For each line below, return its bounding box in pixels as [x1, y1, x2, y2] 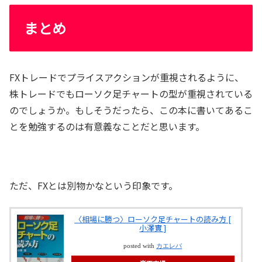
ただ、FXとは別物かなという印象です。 [9, 178, 178, 193]
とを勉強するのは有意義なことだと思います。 [9, 119, 205, 134]
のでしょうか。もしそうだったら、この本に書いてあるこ [9, 103, 253, 118]
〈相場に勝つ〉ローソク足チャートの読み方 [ [74, 213, 232, 225]
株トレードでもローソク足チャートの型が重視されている [9, 87, 253, 101]
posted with [123, 242, 157, 249]
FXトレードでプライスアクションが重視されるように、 [9, 70, 244, 85]
